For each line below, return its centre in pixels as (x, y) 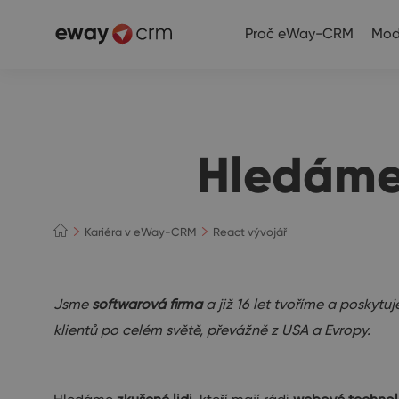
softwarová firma (147, 304)
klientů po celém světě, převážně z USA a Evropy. (212, 330)
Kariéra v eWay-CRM (141, 231)
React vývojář (250, 231)
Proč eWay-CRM (299, 33)
